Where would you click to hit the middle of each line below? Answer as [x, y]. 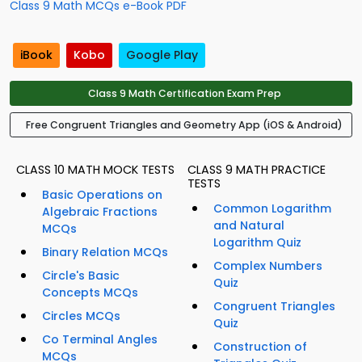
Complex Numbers [268, 266]
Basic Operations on [102, 195]
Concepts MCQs [90, 293]
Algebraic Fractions [100, 212]
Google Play [162, 55]
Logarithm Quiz [257, 243]
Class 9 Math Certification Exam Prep [184, 94]
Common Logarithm [272, 209]
